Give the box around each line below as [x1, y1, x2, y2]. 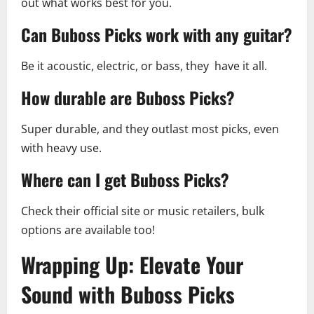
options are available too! [21, 222, 155, 238]
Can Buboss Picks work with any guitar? [21, 22, 292, 48]
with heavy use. [21, 140, 102, 156]
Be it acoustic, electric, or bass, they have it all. [21, 58, 267, 74]
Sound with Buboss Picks [21, 278, 235, 310]
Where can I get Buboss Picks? [21, 167, 229, 193]
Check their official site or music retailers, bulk [21, 203, 264, 219]
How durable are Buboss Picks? [21, 85, 235, 111]
